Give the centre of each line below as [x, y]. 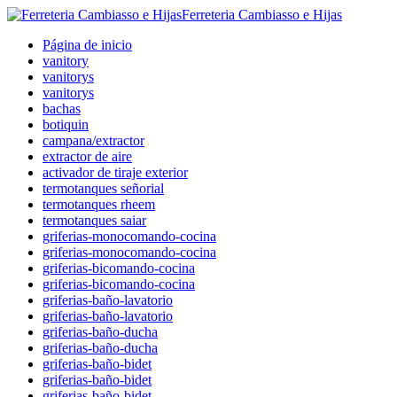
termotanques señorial [103, 188]
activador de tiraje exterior [115, 172]
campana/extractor [93, 140]
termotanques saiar [94, 220]
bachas [62, 109]
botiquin [66, 125]
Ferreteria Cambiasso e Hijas [262, 15]
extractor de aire [87, 156]
